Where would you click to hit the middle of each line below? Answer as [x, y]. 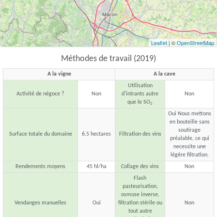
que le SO [139, 102]
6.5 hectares [96, 134]
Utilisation [140, 85]
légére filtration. [189, 155]
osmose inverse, [140, 194]
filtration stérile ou [140, 203]
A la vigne [59, 74]
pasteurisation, [140, 186]
